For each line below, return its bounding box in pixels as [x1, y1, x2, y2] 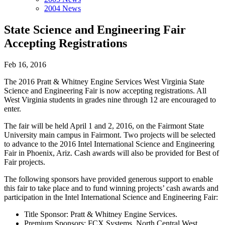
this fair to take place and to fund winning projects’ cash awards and [4, 183, 218, 192]
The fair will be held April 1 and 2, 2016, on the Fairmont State [4, 121, 204, 130]
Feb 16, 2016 [4, 60, 46, 69]
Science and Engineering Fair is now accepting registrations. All [4, 86, 206, 95]
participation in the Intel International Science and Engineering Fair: [4, 192, 218, 201]
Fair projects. [4, 157, 47, 166]
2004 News [44, 4, 81, 13]
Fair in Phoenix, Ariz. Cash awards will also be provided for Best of [4, 148, 219, 157]
